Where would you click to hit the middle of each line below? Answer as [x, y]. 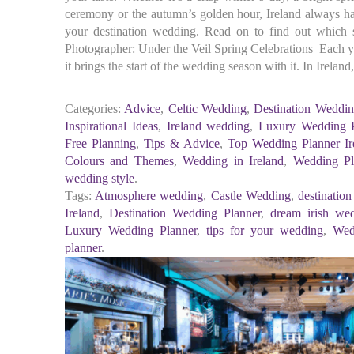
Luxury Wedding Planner [131, 230]
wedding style [100, 178]
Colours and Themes [119, 161]
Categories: [93, 109]
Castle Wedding [250, 196]
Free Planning [101, 143]
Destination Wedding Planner [185, 213]
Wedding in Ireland [233, 161]
